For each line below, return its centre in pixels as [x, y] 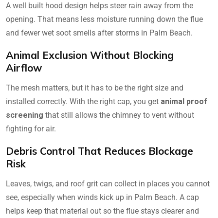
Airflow [24, 68]
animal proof [184, 102]
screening [25, 115]
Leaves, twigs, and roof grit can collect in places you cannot [108, 184]
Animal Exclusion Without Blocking [90, 55]
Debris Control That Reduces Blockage [100, 151]
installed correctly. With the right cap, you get [83, 102]
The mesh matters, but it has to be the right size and [95, 88]
